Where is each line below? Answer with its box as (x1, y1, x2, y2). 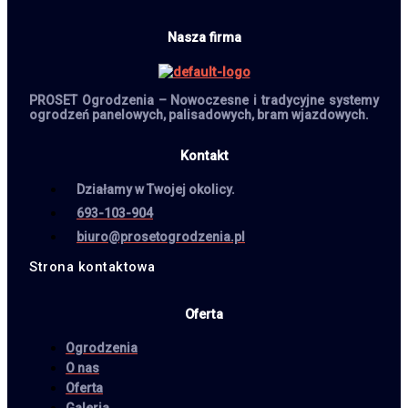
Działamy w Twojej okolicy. (76, 182, 235, 198)
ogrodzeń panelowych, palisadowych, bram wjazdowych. (29, 107, 369, 122)
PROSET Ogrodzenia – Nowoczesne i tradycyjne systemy (29, 92, 379, 107)
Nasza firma (167, 29, 241, 46)
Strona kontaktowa (29, 258, 156, 275)
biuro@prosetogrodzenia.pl (76, 229, 245, 245)
